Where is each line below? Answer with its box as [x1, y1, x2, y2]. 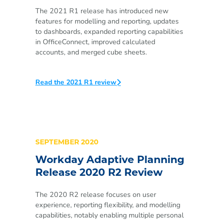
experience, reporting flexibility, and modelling [35, 200, 180, 210]
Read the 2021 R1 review [35, 77, 116, 87]
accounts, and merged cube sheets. [35, 47, 147, 57]
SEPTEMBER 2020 [35, 138, 99, 146]
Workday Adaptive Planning [35, 155, 184, 165]
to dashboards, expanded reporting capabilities [35, 26, 183, 36]
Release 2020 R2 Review [35, 168, 163, 178]
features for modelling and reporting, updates [35, 16, 179, 26]
